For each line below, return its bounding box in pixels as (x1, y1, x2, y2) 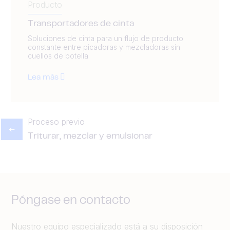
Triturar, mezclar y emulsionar (28, 132, 152, 141)
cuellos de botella (28, 51, 88, 61)
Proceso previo (28, 117, 85, 127)
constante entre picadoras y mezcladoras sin (28, 43, 180, 52)
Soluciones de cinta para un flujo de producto (28, 34, 183, 43)
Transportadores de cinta (28, 20, 134, 29)
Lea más (28, 74, 59, 82)
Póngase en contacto (11, 196, 130, 207)
